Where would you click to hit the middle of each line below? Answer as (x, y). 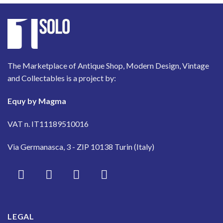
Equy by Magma (37, 101)
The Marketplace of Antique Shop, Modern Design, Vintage (108, 66)
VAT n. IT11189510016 (48, 123)
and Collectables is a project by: (62, 78)
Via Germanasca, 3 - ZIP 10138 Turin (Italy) (81, 146)
